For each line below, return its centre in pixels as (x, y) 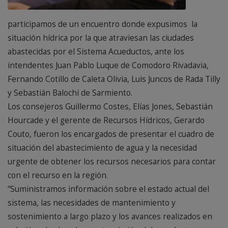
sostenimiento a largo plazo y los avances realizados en (110, 217)
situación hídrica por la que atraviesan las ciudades (101, 38)
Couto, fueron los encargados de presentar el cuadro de (111, 134)
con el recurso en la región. (58, 176)
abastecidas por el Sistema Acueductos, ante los (96, 52)
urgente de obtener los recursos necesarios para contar (112, 162)
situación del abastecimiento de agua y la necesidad (102, 148)
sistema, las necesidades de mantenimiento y (92, 203)
